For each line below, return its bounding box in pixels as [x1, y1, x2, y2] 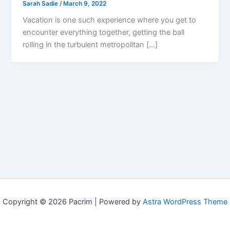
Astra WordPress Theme [143, 197, 227, 206]
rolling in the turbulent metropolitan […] [23, 40, 158, 50]
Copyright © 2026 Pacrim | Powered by [3, 197, 143, 206]
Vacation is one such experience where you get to [23, 15, 197, 25]
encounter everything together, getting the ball [23, 28, 185, 37]
